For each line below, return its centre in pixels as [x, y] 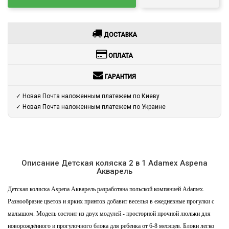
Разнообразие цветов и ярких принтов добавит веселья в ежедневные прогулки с [111, 201]
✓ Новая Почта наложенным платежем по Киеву [88, 96]
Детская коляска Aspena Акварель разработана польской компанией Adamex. [106, 189]
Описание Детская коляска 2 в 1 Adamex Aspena [114, 163]
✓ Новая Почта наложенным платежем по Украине [91, 107]
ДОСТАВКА [120, 35]
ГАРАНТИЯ [120, 76]
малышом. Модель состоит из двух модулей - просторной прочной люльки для [109, 213]
